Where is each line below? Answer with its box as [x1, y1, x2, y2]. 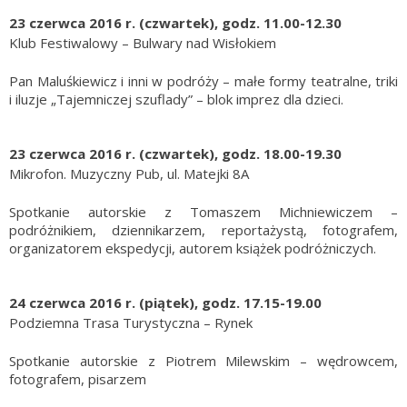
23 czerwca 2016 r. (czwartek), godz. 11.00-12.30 [9, 14, 342, 33]
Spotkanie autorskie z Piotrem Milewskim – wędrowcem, [9, 352, 398, 371]
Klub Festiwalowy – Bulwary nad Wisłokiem [9, 34, 276, 53]
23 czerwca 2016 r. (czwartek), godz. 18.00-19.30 [9, 144, 342, 164]
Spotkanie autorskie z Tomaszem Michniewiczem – [9, 203, 398, 222]
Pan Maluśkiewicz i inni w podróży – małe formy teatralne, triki [9, 72, 398, 91]
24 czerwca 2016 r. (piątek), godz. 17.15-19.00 [9, 293, 322, 313]
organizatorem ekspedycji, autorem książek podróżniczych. [9, 239, 376, 258]
